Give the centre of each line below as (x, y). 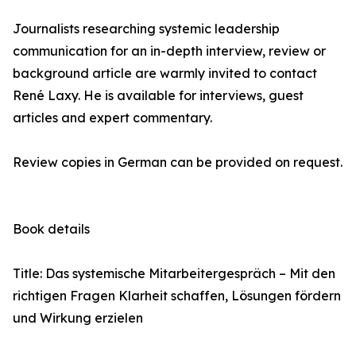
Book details (51, 229)
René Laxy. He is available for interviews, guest (158, 96)
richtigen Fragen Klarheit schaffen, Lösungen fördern (177, 296)
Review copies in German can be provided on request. (178, 163)
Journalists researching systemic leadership (146, 29)
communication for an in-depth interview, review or (169, 51)
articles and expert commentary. (112, 118)
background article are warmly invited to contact (165, 74)
